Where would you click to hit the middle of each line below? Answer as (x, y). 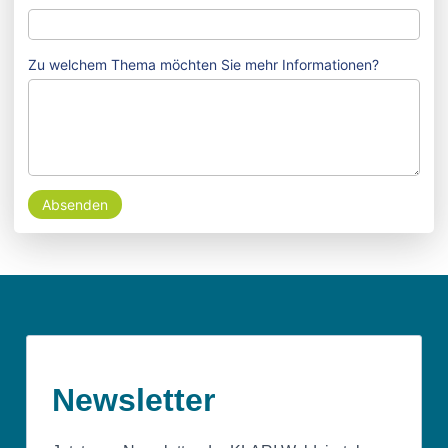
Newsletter (133, 400)
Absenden (75, 204)
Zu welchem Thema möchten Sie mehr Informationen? (203, 64)
